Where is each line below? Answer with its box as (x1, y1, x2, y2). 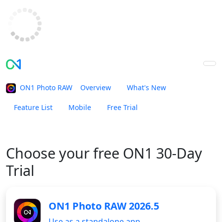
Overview (80, 83, 111, 92)
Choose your (6, 143, 93, 163)
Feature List (14, 103, 53, 112)
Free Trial (107, 103, 138, 112)
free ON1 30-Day (93, 143, 202, 163)
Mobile (68, 103, 91, 112)
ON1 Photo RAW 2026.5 (49, 199, 159, 213)
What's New (127, 83, 166, 92)
